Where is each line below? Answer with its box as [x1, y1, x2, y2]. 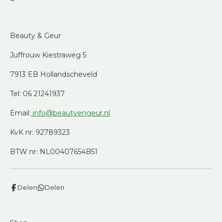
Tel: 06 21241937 [10, 89, 65, 98]
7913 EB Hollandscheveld [10, 69, 97, 79]
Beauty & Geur [10, 31, 61, 40]
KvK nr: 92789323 [10, 127, 70, 137]
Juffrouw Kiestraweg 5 [10, 50, 86, 59]
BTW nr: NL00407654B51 [10, 147, 98, 156]
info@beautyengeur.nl [33, 108, 110, 117]
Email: [10, 108, 31, 117]
